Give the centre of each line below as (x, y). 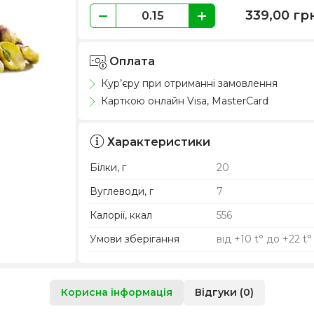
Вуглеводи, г (122, 191)
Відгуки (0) (224, 292)
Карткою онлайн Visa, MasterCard (184, 101)
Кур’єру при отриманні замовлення (188, 83)
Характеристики (159, 142)
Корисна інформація (116, 292)
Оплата (131, 61)
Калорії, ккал (121, 215)
